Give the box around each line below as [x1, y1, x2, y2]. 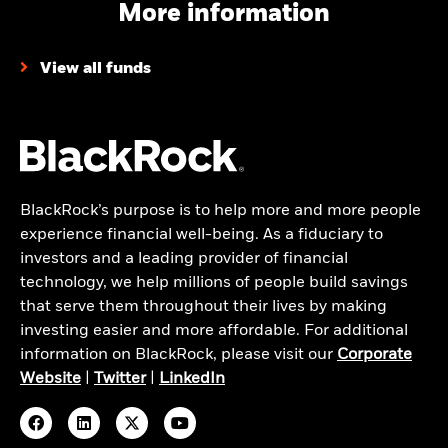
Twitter [94, 371, 146, 387]
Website [20, 371, 81, 387]
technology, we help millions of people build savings [20, 275, 408, 291]
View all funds [40, 61, 151, 77]
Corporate [337, 347, 412, 363]
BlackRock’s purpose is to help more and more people [20, 203, 421, 219]
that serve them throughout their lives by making [20, 299, 387, 315]
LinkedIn [159, 371, 225, 387]
